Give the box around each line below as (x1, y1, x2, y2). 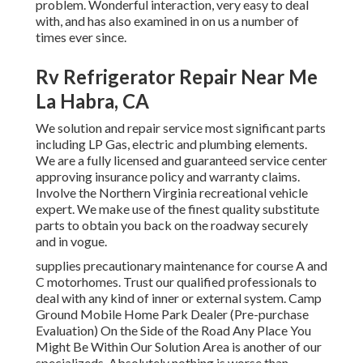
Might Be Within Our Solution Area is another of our (36, 339, 322, 355)
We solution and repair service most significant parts (36, 120, 326, 136)
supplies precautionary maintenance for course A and (36, 258, 327, 274)
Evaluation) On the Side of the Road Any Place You (36, 322, 311, 339)
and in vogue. (36, 233, 107, 250)
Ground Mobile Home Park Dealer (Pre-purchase (36, 306, 309, 322)
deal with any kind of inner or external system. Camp (36, 290, 322, 306)
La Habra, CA (36, 89, 149, 113)
